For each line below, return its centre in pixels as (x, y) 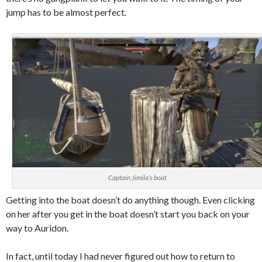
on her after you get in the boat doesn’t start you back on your (128, 214)
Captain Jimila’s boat (137, 178)
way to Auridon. (37, 228)
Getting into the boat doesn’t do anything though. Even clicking (130, 200)
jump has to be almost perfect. (66, 12)
